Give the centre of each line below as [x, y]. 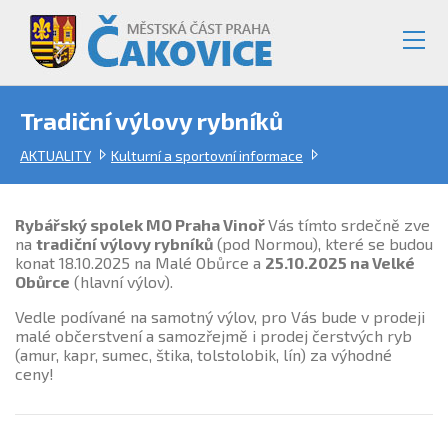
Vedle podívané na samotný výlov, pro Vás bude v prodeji [220, 316]
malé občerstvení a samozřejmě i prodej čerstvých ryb [213, 335]
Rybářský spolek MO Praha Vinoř [141, 224]
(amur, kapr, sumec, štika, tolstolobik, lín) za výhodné [203, 354]
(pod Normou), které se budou [323, 243]
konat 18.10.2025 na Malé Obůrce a [140, 262]
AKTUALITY [55, 155]
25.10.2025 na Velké [340, 262]
